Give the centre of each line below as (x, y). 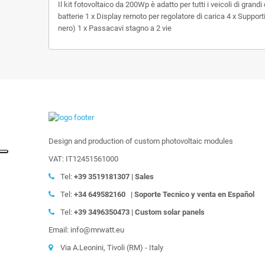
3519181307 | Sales (121, 177)
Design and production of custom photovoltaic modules (141, 141)
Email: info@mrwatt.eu (86, 230)
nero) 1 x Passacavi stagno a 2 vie (115, 28)
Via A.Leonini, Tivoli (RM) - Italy (112, 248)
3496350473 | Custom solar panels (146, 212)
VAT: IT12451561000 (83, 159)
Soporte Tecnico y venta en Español (194, 195)
